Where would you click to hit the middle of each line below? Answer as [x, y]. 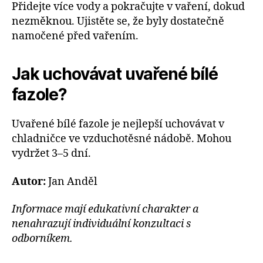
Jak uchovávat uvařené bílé [115, 74]
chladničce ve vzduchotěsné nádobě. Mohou [122, 139]
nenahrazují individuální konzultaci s [101, 224]
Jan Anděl [72, 181]
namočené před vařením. [75, 36]
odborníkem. [42, 239]
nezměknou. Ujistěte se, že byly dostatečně [118, 22]
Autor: [29, 181]
